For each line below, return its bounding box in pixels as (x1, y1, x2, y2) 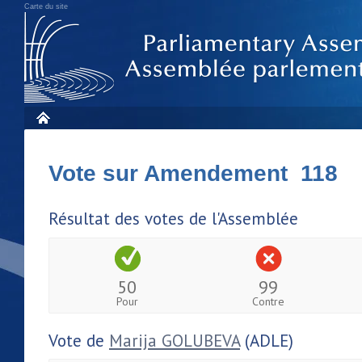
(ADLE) (240, 329, 293, 351)
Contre (252, 293, 285, 309)
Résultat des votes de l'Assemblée (48, 208, 298, 229)
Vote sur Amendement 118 (48, 161, 338, 186)
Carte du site (24, 2, 68, 11)
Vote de (48, 329, 109, 351)
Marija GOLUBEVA (109, 329, 240, 351)
